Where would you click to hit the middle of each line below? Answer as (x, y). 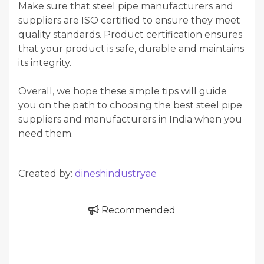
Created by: (47, 173)
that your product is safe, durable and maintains (131, 48)
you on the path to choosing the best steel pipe (130, 105)
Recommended (137, 210)
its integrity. (45, 62)
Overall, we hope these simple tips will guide (123, 91)
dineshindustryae (116, 173)
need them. (46, 133)
